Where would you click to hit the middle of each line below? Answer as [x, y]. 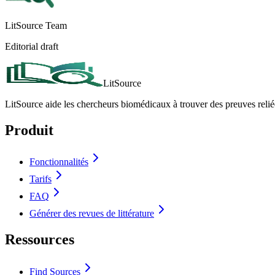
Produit [29, 130]
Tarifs [41, 179]
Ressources [40, 240]
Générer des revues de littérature [92, 214]
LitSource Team [36, 25]
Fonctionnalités [59, 162]
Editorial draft [32, 46]
